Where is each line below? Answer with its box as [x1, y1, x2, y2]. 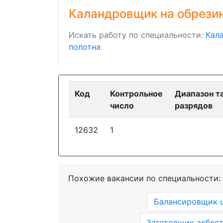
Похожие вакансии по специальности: [68, 173, 221, 183]
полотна [69, 42, 101, 52]
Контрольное [110, 89, 163, 99]
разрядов [175, 101, 213, 111]
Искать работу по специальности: [69, 30, 206, 40]
